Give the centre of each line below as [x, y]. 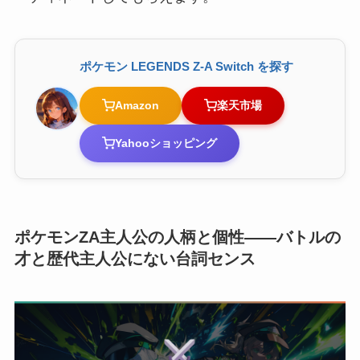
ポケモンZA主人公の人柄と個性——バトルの [177, 237]
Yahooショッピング [166, 143]
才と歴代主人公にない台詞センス [135, 259]
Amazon [137, 105]
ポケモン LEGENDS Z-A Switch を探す [186, 66]
